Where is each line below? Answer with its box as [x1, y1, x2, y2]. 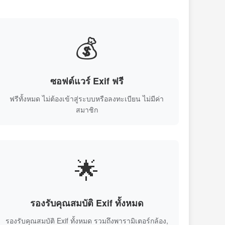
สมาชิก [75, 104, 98, 115]
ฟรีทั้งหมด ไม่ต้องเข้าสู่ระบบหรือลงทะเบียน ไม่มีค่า [10, 93, 164, 103]
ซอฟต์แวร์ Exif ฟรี [50, 74, 124, 87]
